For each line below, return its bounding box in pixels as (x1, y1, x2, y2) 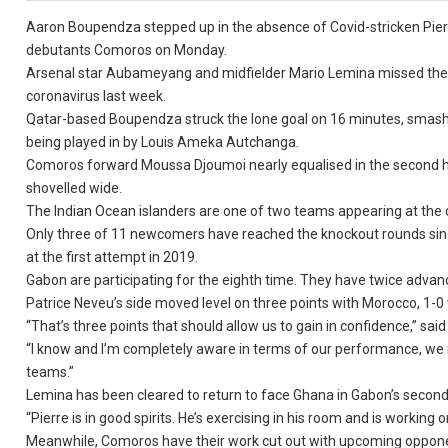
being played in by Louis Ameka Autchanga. (26, 134, 300, 150)
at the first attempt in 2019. (26, 249, 199, 265)
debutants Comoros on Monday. (26, 42, 228, 58)
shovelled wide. (26, 180, 123, 196)
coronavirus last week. (26, 88, 167, 104)
